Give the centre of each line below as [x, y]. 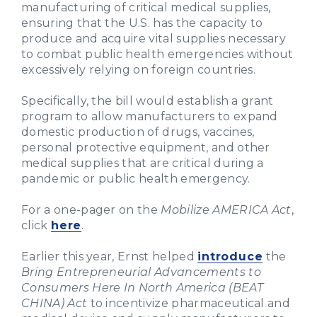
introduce [230, 256]
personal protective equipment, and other [146, 147]
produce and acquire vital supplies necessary [154, 38]
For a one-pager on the [91, 209]
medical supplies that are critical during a [143, 163]
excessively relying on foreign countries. [139, 69]
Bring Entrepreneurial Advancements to [141, 272]
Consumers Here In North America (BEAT [142, 287]
